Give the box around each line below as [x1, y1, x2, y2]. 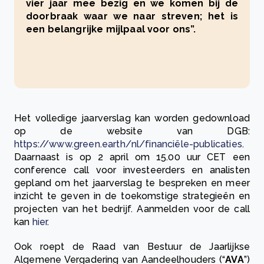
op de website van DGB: [14, 126, 250, 137]
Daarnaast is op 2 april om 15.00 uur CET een [14, 151, 250, 163]
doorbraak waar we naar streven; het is [26, 11, 238, 22]
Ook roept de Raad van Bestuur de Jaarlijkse [14, 241, 250, 253]
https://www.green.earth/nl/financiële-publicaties [14, 138, 242, 150]
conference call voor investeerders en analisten [14, 164, 250, 176]
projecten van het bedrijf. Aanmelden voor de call [14, 203, 250, 215]
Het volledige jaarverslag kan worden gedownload [14, 113, 250, 124]
